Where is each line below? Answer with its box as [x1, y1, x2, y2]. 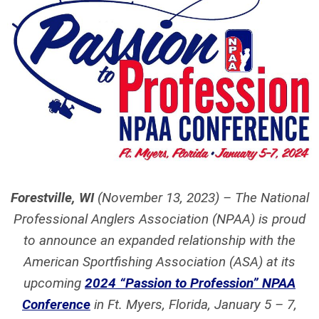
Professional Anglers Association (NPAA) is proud [14, 210, 305, 227]
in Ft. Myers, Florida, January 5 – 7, [90, 296, 297, 313]
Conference [22, 296, 90, 313]
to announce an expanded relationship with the [23, 231, 296, 249]
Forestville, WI [10, 189, 94, 206]
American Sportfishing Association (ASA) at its [23, 253, 296, 270]
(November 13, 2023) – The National [93, 189, 309, 206]
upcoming [23, 274, 85, 291]
